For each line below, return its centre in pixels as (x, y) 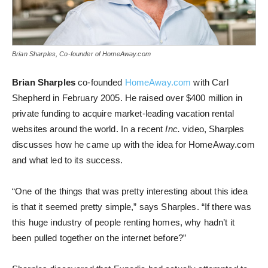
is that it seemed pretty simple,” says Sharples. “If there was (132, 207)
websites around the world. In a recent (89, 129)
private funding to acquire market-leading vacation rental (123, 114)
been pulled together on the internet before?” (99, 238)
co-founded (100, 83)
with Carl (210, 83)
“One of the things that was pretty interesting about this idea (130, 191)
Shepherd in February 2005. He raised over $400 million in (127, 98)
